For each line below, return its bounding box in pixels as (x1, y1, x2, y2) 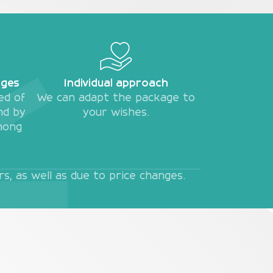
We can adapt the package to (37, 94, 195, 104)
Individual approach (63, 79, 168, 89)
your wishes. (82, 108, 149, 118)
